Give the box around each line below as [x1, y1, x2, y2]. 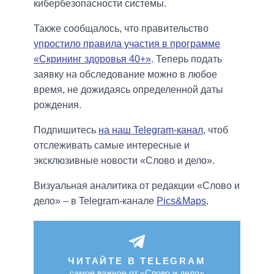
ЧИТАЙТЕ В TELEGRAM [68, 256, 206, 267]
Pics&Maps [157, 196, 206, 207]
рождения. [34, 100, 81, 111]
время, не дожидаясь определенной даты [34, 84, 223, 95]
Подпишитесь [34, 125, 98, 136]
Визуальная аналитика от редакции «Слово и [34, 180, 240, 191]
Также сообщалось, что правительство [34, 23, 209, 34]
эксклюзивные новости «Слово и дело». [34, 155, 215, 166]
